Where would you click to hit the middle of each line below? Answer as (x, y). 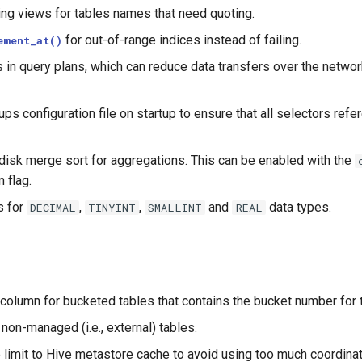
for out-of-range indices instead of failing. (182, 40)
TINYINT (112, 208)
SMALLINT (175, 208)
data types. (298, 207)
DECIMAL (53, 208)
